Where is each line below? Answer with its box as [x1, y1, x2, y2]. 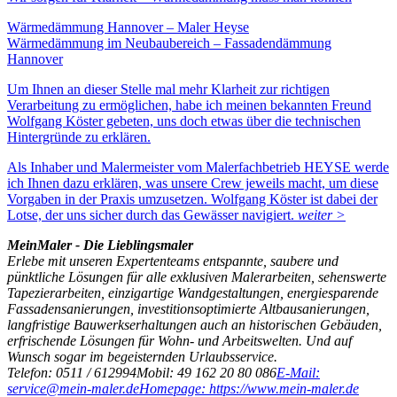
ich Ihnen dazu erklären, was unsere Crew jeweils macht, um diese [7, 175, 378, 191]
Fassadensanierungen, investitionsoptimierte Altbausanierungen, [7, 300, 370, 316]
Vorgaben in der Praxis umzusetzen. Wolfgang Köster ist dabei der [7, 191, 378, 206]
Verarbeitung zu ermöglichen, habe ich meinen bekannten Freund [7, 97, 371, 113]
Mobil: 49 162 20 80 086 [136, 364, 276, 380]
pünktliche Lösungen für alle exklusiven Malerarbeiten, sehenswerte [7, 269, 386, 284]
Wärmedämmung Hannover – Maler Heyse [7, 19, 249, 35]
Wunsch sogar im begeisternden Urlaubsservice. [7, 348, 277, 364]
